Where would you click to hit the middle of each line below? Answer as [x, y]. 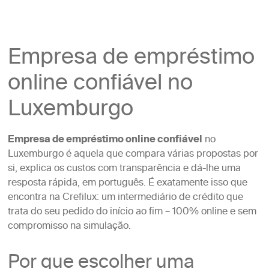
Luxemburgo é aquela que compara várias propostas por [133, 155]
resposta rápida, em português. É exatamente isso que [127, 183]
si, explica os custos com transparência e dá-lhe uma [124, 169]
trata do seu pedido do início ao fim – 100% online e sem [132, 212]
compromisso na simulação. [69, 227]
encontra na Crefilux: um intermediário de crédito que [125, 198]
